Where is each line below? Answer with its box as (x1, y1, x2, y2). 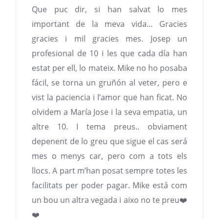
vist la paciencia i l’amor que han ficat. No (32, 92, 187, 103)
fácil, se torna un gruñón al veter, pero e (32, 77, 187, 88)
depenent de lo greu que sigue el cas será (32, 136, 187, 147)
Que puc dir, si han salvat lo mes (32, 4, 187, 15)
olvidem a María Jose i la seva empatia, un (32, 107, 187, 118)
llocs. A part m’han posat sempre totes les (32, 165, 187, 176)
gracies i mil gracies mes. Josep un (32, 33, 187, 44)
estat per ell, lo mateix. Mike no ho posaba (32, 63, 187, 74)
